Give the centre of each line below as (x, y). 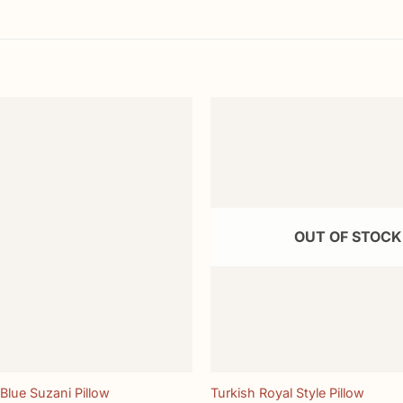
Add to (161, 147)
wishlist (161, 160)
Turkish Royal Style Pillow (287, 393)
